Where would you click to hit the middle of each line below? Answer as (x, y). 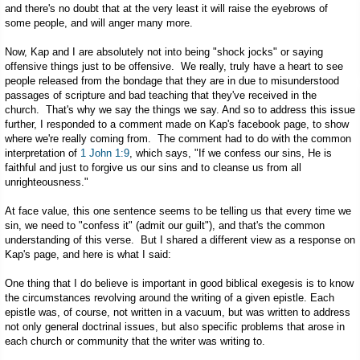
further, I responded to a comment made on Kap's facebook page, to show (177, 125)
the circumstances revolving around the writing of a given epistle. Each (170, 298)
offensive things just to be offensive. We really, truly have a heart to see (174, 67)
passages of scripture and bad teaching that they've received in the (161, 96)
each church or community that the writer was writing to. (135, 342)
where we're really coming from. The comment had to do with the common (178, 139)
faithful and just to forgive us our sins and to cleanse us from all (153, 168)
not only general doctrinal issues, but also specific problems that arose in (175, 327)
